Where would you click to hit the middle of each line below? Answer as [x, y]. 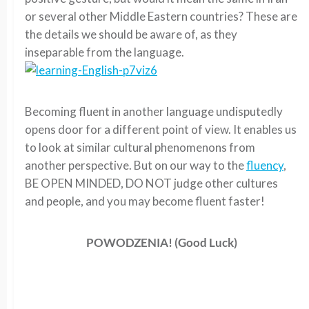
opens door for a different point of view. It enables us [161, 129]
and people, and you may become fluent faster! [145, 201]
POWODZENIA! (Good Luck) [161, 242]
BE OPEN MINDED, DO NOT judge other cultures [151, 183]
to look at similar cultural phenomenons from [140, 147]
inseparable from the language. [104, 52]
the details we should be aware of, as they [131, 34]
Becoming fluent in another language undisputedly [154, 111]
